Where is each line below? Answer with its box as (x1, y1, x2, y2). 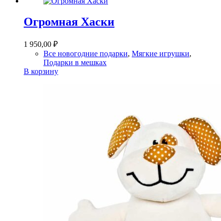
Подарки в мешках (43, 58, 107, 67)
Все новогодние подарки (43, 49, 128, 58)
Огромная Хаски (24, 15, 114, 28)
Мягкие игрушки (132, 49, 189, 58)
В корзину (24, 67, 58, 75)
